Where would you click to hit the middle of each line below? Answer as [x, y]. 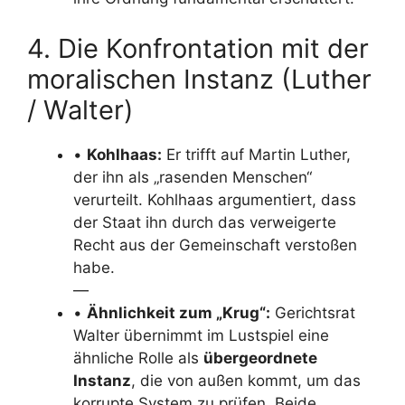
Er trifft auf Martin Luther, [256, 154]
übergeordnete [260, 358]
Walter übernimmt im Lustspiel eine [201, 335]
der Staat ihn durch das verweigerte [205, 222]
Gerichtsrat [313, 312]
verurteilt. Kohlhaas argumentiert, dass [215, 199]
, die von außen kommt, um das [246, 380]
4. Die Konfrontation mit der [198, 48]
